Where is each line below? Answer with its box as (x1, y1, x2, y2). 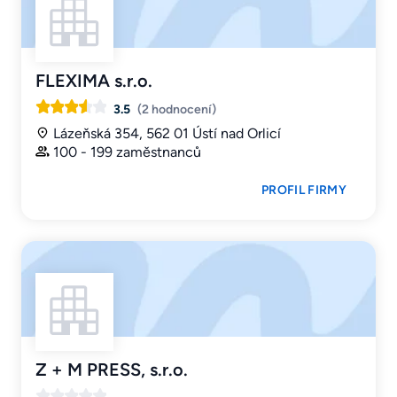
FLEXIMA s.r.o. (35, 69, 152, 91)
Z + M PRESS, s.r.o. (35, 358, 188, 380)
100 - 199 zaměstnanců (53, 143, 201, 160)
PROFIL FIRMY (261, 182, 346, 198)
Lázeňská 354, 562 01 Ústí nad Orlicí (53, 124, 281, 142)
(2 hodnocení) (137, 101, 216, 117)
